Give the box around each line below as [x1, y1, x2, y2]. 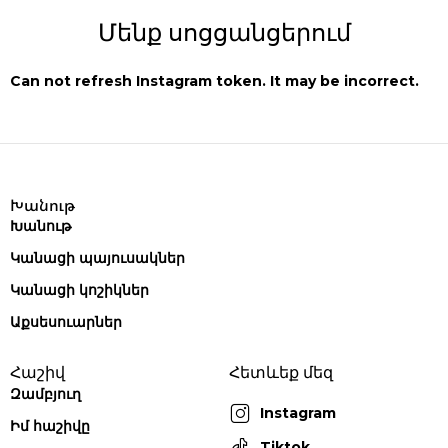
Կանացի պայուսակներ [10, 249, 185, 268]
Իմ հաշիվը [10, 417, 90, 436]
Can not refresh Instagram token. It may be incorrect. [10, 72, 419, 91]
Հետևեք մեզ [229, 363, 333, 383]
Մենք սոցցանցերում [97, 18, 351, 48]
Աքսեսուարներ [10, 313, 122, 332]
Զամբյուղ [10, 385, 81, 404]
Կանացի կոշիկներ [10, 281, 149, 300]
